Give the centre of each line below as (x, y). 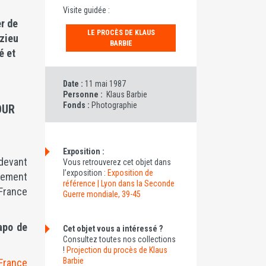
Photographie (114, 105)
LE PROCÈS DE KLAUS (121, 33)
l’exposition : (85, 173)
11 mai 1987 (105, 84)
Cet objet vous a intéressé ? (113, 229)
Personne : (84, 94)
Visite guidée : (86, 10)
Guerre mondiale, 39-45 (102, 194)
